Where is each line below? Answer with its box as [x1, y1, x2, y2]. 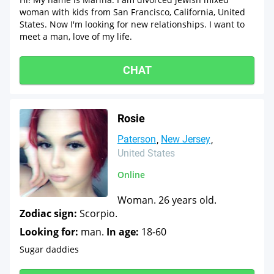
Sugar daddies [20, 243, 79, 255]
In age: [106, 225, 139, 239]
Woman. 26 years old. [117, 193, 217, 207]
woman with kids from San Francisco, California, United [20, 6, 245, 18]
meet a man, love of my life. [20, 31, 132, 42]
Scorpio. [77, 207, 117, 220]
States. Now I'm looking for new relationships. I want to [20, 18, 245, 30]
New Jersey [161, 133, 210, 145]
